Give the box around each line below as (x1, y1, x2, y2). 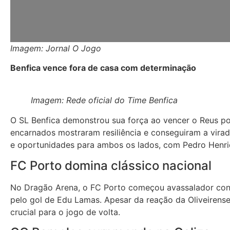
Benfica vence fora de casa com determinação (10, 63, 196, 73)
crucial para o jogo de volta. (10, 206, 120, 217)
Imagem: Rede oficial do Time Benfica (31, 95, 178, 106)
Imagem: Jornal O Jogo (10, 43, 101, 53)
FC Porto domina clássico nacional (10, 158, 212, 173)
